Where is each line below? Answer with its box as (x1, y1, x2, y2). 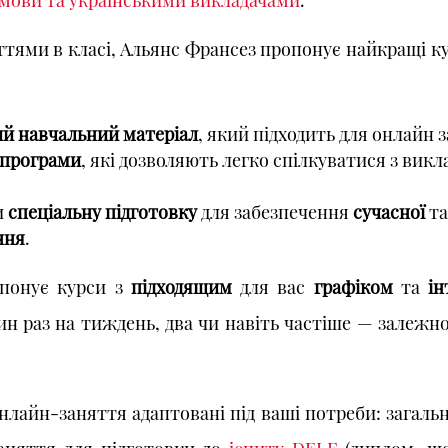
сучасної (352, 199, 425, 224)
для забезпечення (196, 199, 353, 224)
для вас (231, 274, 314, 299)
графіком (313, 274, 393, 299)
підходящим (130, 274, 232, 299)
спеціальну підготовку (7, 199, 197, 224)
